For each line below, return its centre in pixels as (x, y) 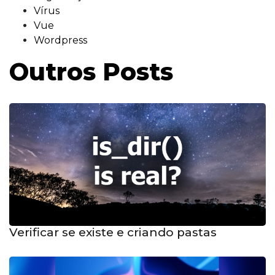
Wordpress (60, 40)
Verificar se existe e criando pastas (113, 232)
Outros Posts (91, 72)
